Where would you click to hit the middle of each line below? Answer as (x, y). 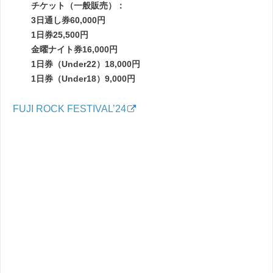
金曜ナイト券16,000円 (74, 50)
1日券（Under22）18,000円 (86, 64)
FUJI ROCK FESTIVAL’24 (69, 109)
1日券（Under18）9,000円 (83, 79)
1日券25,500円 (60, 35)
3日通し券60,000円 (68, 20)
